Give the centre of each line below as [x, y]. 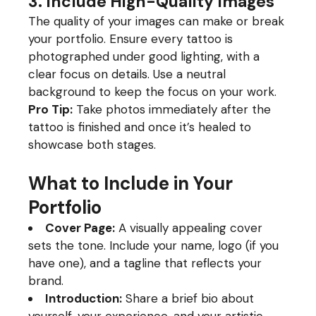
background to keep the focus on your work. [153, 92]
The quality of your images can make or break [157, 21]
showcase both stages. [92, 145]
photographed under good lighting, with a [144, 56]
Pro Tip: [51, 109]
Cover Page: [80, 228]
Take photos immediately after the [172, 109]
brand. [46, 281]
